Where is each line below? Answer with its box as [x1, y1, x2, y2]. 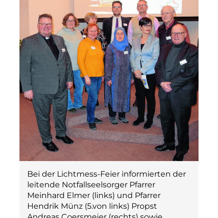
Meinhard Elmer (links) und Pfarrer [27, 191, 161, 200]
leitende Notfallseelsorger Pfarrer [27, 180, 155, 190]
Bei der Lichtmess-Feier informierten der [27, 169, 186, 179]
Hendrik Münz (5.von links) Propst [27, 201, 157, 211]
